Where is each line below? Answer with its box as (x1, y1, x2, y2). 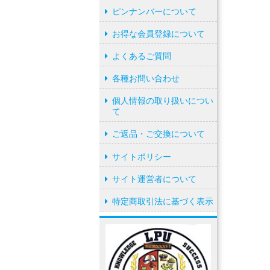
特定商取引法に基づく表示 (112, 196, 214, 206)
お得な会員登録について (112, 28, 206, 39)
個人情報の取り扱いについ (112, 96, 214, 106)
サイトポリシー (112, 151, 172, 162)
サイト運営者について (112, 174, 197, 184)
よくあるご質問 (112, 51, 172, 61)
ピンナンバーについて (112, 6, 197, 16)
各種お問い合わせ (112, 74, 180, 84)
